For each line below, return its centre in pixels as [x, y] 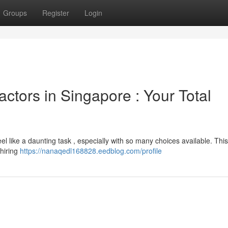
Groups [15, 13]
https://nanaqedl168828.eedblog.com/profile [91, 151]
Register [56, 13]
